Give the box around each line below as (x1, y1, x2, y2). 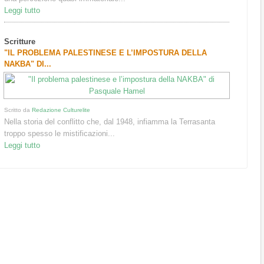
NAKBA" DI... (4, 59, 52, 68)
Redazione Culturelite (32, 106, 91, 113)
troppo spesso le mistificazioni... (4, 128, 115, 138)
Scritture (4, 37, 36, 46)
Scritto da (4, 106, 32, 113)
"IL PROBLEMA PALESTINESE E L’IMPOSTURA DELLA (4, 48, 207, 57)
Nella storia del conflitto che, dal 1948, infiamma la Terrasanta (4, 117, 216, 126)
